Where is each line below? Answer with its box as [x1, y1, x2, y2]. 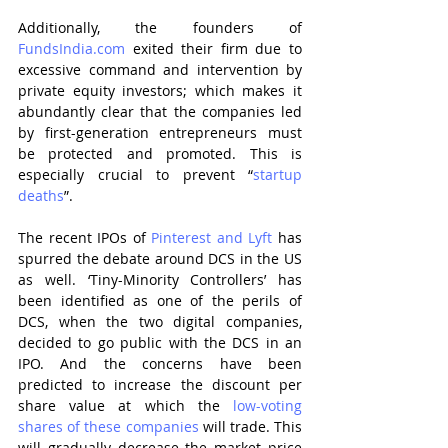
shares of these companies [18, 417, 199, 436]
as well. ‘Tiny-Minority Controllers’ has [18, 270, 302, 289]
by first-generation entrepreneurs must [18, 123, 302, 142]
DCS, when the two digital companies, [18, 312, 302, 331]
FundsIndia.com [18, 39, 125, 58]
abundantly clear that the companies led [18, 102, 302, 121]
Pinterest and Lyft [151, 228, 273, 247]
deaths [18, 186, 64, 205]
